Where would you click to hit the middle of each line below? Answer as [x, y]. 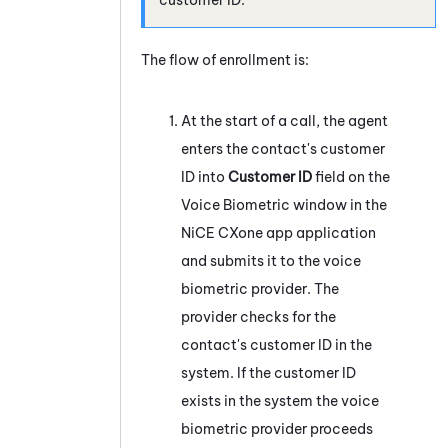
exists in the [222, 400]
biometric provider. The [260, 288]
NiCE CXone [222, 232]
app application [319, 232]
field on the [351, 176]
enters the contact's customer [283, 148]
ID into [204, 176]
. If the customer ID [293, 372]
